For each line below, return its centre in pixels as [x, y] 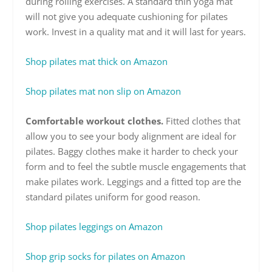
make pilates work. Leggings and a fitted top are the [134, 182]
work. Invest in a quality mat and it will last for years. [136, 32]
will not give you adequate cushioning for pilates [127, 17]
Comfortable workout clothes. [95, 121]
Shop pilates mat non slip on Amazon [104, 91]
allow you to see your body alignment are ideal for [131, 136]
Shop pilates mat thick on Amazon [97, 62]
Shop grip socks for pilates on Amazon [106, 257]
